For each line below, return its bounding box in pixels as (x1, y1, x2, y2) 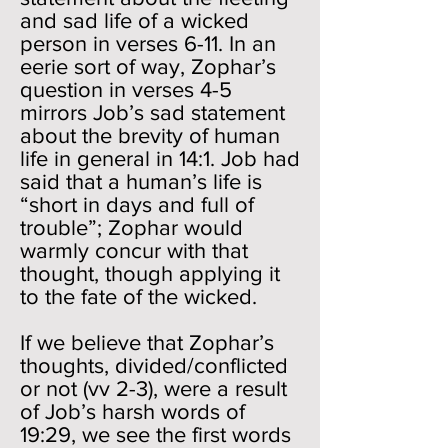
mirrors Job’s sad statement (20, 101, 285, 124)
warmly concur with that (20, 239, 248, 262)
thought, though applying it (20, 262, 280, 285)
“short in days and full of (20, 193, 254, 216)
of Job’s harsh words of (20, 400, 245, 423)
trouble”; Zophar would (20, 216, 243, 239)
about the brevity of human (20, 124, 280, 147)
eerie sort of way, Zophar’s (20, 55, 276, 78)
